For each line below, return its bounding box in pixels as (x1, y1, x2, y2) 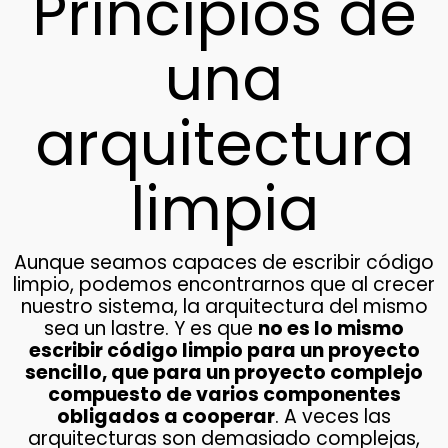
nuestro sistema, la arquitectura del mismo (20, 293, 428, 321)
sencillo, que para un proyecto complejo (25, 359, 423, 387)
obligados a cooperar (57, 403, 275, 431)
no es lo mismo (258, 315, 404, 343)
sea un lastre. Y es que (44, 315, 258, 343)
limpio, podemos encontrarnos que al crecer (13, 271, 435, 299)
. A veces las (275, 403, 391, 431)
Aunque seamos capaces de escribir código (14, 249, 434, 277)
